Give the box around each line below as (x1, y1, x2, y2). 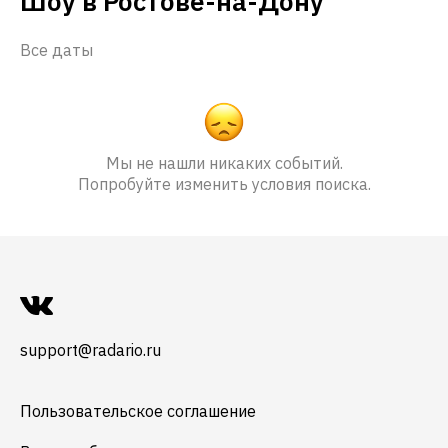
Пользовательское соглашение (20, 401, 256, 421)
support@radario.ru (20, 340, 161, 360)
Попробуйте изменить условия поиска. (77, 174, 371, 195)
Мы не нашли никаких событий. (105, 153, 343, 174)
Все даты (20, 40, 93, 61)
